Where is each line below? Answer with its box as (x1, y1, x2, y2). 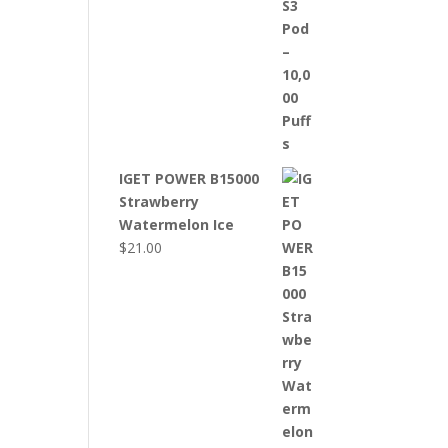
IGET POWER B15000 (119, 169, 260, 188)
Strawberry (119, 192, 200, 211)
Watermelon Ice (119, 215, 235, 234)
